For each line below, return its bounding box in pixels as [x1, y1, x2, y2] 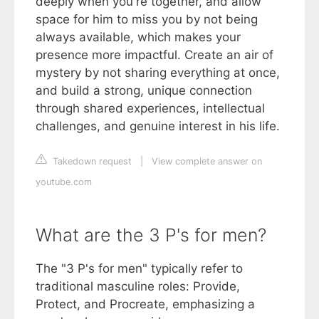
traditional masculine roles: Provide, [36, 279, 240, 294]
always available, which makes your [36, 30, 241, 45]
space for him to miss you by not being [36, 12, 258, 27]
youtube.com [36, 177, 92, 188]
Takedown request [50, 156, 132, 167]
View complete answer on [152, 156, 262, 167]
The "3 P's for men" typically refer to [36, 261, 243, 276]
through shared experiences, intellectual [36, 101, 265, 116]
